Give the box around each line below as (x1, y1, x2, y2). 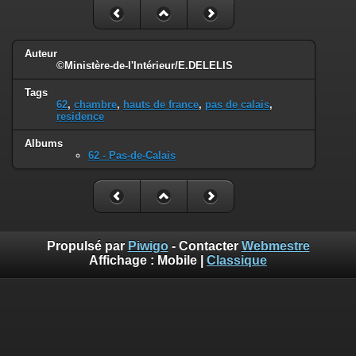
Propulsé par (46, 239, 128, 253)
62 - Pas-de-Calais (88, 149, 176, 161)
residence (56, 110, 104, 123)
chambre (74, 99, 117, 111)
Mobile (157, 253, 197, 268)
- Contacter (168, 239, 242, 253)
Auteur (25, 48, 57, 60)
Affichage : (89, 253, 157, 268)
